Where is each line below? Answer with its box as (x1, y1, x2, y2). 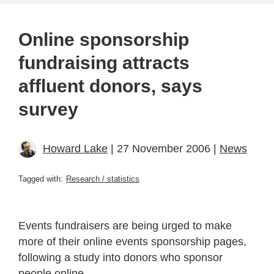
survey (18, 98, 78, 119)
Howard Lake (43, 142, 108, 155)
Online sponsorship (18, 29, 189, 50)
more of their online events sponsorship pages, (18, 235, 246, 248)
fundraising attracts (18, 52, 190, 73)
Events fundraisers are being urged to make (18, 219, 232, 232)
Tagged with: (18, 174, 63, 183)
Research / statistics (66, 174, 139, 183)
